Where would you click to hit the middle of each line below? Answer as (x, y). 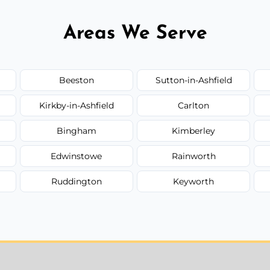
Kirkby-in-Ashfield (76, 105)
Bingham (76, 130)
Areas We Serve (135, 33)
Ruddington (76, 181)
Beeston (76, 80)
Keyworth (194, 181)
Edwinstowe (77, 156)
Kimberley (194, 130)
